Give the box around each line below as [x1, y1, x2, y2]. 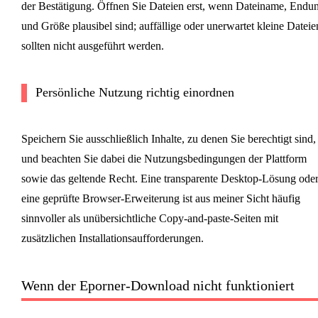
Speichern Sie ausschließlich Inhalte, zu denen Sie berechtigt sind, [21, 133, 316, 146]
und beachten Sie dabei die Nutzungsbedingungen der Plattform [21, 153, 307, 165]
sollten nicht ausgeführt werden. [21, 40, 164, 53]
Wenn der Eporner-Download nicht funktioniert [21, 278, 295, 294]
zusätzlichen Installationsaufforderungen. [21, 232, 204, 245]
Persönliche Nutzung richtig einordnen [35, 85, 234, 100]
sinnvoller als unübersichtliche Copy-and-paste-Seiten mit [21, 212, 278, 225]
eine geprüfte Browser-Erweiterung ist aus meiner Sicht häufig [21, 192, 300, 205]
